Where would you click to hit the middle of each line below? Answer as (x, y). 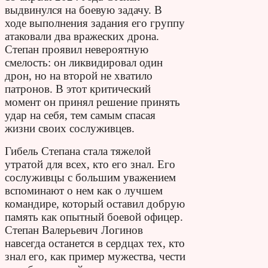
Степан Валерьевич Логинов (74, 230)
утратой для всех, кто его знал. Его (90, 164)
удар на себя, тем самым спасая (80, 115)
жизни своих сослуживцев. (70, 128)
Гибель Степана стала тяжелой (78, 151)
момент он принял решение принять (92, 102)
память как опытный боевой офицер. (94, 217)
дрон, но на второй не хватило (79, 75)
